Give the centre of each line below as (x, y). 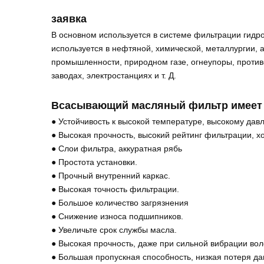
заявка (69, 19)
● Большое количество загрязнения (120, 203)
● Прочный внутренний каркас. (111, 176)
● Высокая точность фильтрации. (115, 189)
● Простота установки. (94, 162)
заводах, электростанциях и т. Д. (114, 75)
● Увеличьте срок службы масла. (114, 230)
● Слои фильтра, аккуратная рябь (117, 148)
